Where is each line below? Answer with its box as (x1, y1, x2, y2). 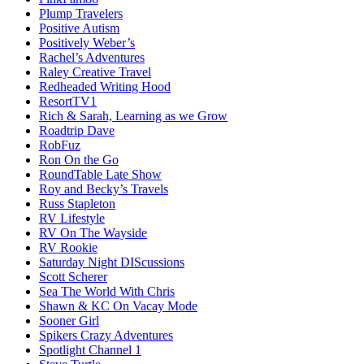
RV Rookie (39, 240, 97, 254)
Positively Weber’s (39, 35, 135, 50)
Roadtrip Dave (39, 123, 115, 137)
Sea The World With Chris (39, 284, 175, 298)
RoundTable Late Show (39, 167, 162, 181)
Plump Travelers (39, 6, 123, 20)
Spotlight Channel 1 (39, 342, 141, 357)
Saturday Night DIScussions (39, 254, 184, 269)
